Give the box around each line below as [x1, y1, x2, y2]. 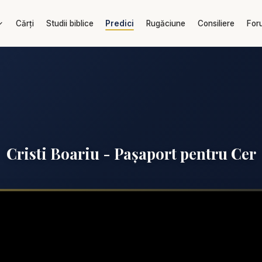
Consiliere [197, 19, 235, 28]
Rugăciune [146, 19, 186, 28]
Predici [105, 19, 135, 28]
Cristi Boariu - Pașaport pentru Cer [6, 143, 256, 163]
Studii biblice [46, 19, 94, 28]
